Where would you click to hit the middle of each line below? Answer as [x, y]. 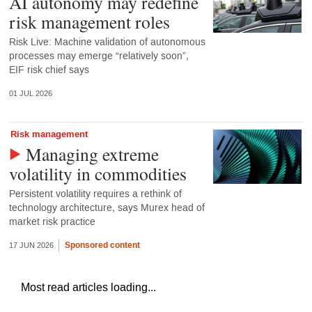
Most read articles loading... [88, 288]
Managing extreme [92, 154]
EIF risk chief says [49, 70]
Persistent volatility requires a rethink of [95, 194]
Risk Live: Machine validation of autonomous [107, 42]
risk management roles [89, 22]
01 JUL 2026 [30, 94]
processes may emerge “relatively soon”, [99, 56]
